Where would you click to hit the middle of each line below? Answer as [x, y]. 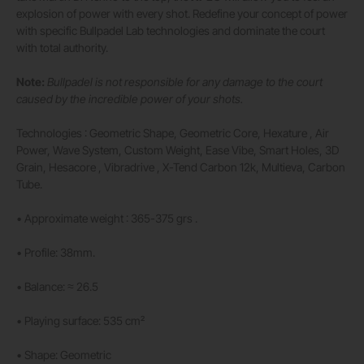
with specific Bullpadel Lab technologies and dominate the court [171, 31]
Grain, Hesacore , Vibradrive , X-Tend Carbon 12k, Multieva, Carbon [181, 167]
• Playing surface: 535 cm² [80, 321]
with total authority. [62, 48]
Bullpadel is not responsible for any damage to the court [185, 82]
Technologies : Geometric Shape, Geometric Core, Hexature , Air [173, 133]
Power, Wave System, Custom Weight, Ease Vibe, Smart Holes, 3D [178, 150]
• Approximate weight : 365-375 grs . [107, 219]
